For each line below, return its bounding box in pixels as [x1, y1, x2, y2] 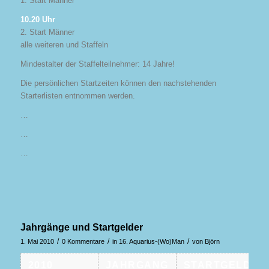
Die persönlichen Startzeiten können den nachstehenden [20, 78, 216, 88]
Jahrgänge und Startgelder [20, 222, 143, 233]
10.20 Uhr [20, 14, 55, 24]
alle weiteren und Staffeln [20, 40, 108, 49]
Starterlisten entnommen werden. [20, 91, 135, 100]
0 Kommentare [61, 238, 104, 246]
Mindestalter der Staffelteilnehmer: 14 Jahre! [20, 59, 175, 68]
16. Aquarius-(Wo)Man [118, 238, 184, 246]
